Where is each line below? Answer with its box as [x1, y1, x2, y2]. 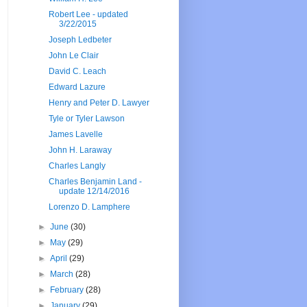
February [50, 285, 86, 295]
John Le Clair [48, 51, 99, 61]
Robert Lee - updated [48, 10, 128, 20]
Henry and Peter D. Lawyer [48, 98, 149, 108]
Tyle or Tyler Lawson [48, 114, 125, 124]
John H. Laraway [48, 145, 112, 156]
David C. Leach [48, 66, 106, 77]
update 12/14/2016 [58, 186, 130, 197]
